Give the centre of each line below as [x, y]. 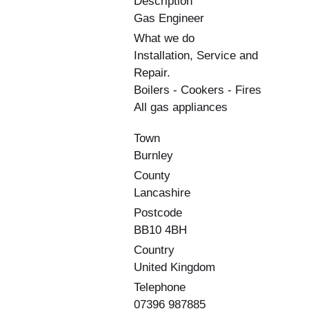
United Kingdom [175, 267]
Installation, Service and [196, 55]
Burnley [153, 155]
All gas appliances [181, 107]
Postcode [158, 212]
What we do [164, 38]
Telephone [160, 287]
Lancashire [162, 192]
